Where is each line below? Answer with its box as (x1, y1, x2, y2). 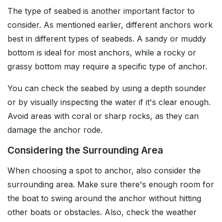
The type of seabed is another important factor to (7, 6, 195, 16)
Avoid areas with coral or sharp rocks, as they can (7, 111, 199, 121)
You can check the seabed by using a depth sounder (7, 83, 206, 94)
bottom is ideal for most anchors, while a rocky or (7, 48, 196, 58)
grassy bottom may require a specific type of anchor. (7, 61, 207, 72)
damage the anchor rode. (7, 125, 103, 135)
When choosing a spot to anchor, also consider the (7, 166, 201, 176)
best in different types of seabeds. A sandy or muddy (7, 34, 206, 44)
